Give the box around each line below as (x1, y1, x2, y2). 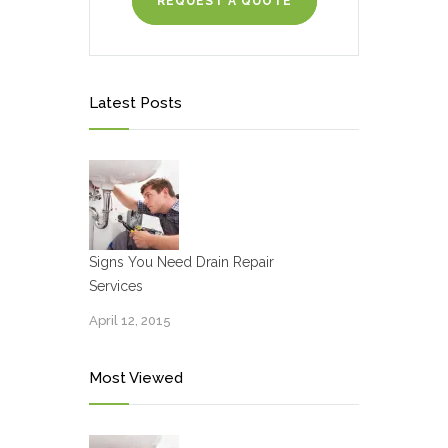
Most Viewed (89, 369, 183, 388)
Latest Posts (89, 94, 182, 113)
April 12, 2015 (89, 313, 171, 329)
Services (89, 278, 143, 295)
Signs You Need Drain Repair (89, 254, 274, 271)
